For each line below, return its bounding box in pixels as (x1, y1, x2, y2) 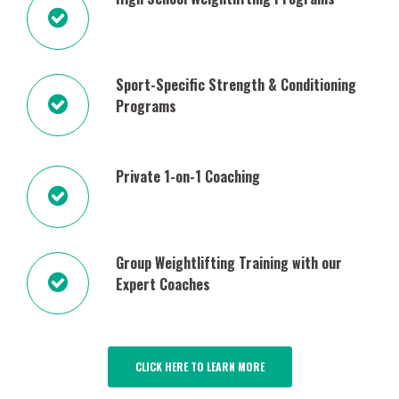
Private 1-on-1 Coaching (116, 166, 260, 187)
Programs (116, 95, 176, 117)
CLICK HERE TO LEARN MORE (134, 359, 265, 374)
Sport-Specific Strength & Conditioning (116, 74, 356, 95)
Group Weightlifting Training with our (116, 252, 342, 273)
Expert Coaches (116, 273, 210, 295)
